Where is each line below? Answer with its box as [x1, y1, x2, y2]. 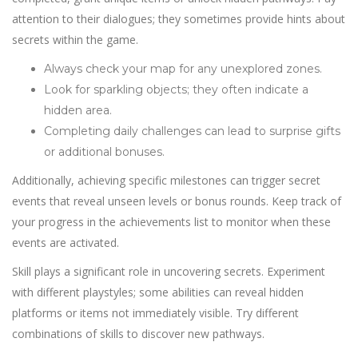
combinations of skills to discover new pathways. [12, 326, 265, 341]
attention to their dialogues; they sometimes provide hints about [12, 11, 345, 26]
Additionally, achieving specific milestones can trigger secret [12, 173, 320, 188]
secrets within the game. [12, 32, 138, 47]
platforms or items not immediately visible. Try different [12, 305, 299, 320]
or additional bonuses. [44, 145, 165, 159]
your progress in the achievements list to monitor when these [12, 214, 331, 229]
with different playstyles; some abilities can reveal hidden [12, 284, 304, 300]
